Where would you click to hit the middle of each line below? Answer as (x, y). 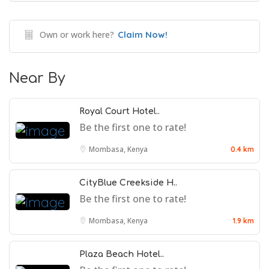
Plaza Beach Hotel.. (122, 254)
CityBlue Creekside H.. (128, 183)
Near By (37, 78)
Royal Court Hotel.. (119, 111)
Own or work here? (77, 34)
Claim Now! (143, 34)
